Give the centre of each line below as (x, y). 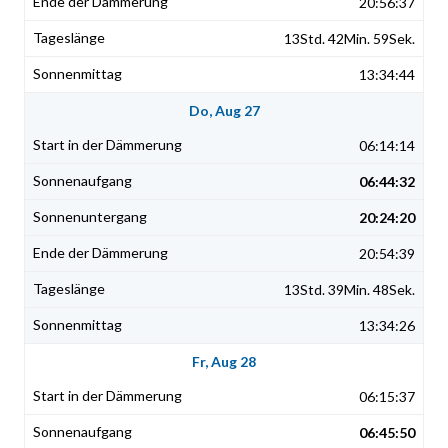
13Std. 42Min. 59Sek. (349, 39)
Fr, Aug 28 (224, 362)
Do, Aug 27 (224, 111)
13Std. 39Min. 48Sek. (349, 290)
